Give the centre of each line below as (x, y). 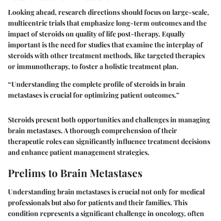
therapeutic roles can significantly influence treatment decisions (109, 142)
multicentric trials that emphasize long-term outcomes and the (107, 23)
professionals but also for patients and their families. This (98, 202)
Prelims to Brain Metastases (75, 173)
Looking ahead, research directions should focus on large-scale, (109, 12)
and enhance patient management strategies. (79, 152)
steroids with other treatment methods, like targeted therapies (106, 56)
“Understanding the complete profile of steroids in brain (97, 84)
